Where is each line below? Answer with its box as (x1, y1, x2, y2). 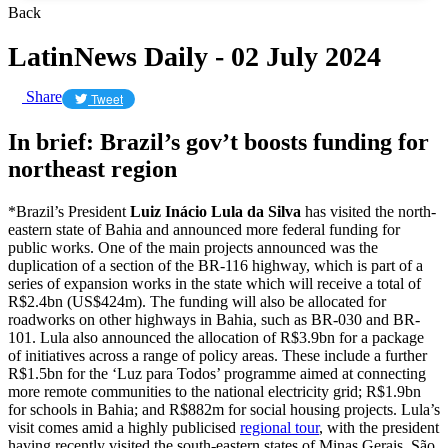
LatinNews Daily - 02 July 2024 (8, 40, 381, 72)
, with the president (319, 418, 439, 436)
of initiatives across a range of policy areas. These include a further (8, 346, 427, 364)
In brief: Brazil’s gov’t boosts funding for (8, 128, 429, 155)
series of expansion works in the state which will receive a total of (8, 274, 421, 292)
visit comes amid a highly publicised (8, 418, 240, 436)
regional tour (240, 418, 319, 436)
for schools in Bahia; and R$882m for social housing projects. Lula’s (8, 400, 440, 418)
